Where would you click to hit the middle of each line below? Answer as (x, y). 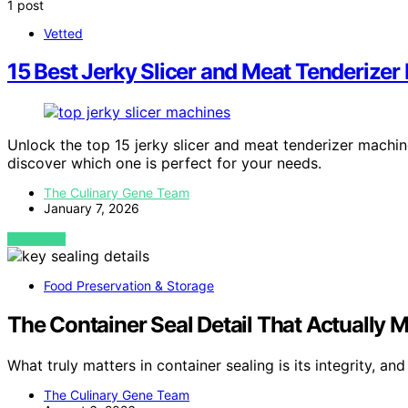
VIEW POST (37, 240)
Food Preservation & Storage (129, 286)
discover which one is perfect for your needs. (164, 163)
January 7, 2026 (92, 209)
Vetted (63, 33)
